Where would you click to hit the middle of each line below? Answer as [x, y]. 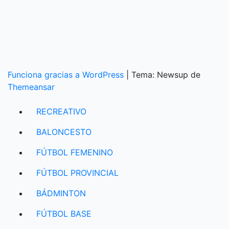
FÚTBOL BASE [64, 214]
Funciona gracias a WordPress [67, 75]
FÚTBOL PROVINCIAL [77, 173]
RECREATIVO [61, 111]
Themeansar [31, 87]
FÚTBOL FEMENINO [75, 152]
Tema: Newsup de [166, 75]
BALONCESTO [64, 132]
